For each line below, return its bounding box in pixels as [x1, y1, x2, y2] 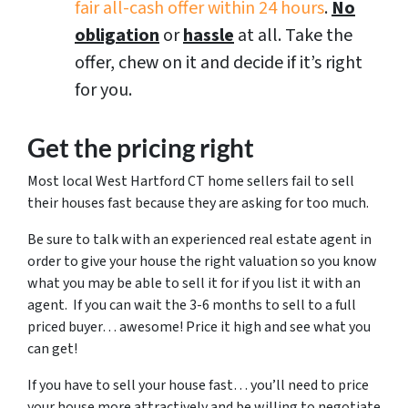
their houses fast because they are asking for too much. [27, 192, 369, 213]
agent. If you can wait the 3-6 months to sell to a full [27, 294, 356, 315]
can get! [27, 338, 77, 359]
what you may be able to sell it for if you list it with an [27, 272, 361, 293]
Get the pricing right [27, 131, 254, 163]
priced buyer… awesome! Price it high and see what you [27, 316, 371, 337]
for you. [75, 76, 132, 103]
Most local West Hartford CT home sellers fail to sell [27, 170, 354, 191]
